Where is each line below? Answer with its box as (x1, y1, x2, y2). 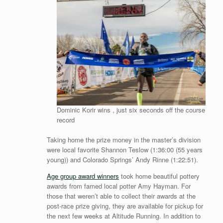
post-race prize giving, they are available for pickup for (46, 201, 203, 211)
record (57, 115, 75, 125)
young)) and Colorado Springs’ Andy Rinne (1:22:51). (46, 154, 198, 164)
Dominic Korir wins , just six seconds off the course (57, 105, 205, 115)
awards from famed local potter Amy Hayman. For (46, 181, 191, 191)
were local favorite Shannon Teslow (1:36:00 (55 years (46, 144, 203, 154)
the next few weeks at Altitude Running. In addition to (46, 211, 201, 221)
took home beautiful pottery (118, 171, 200, 181)
